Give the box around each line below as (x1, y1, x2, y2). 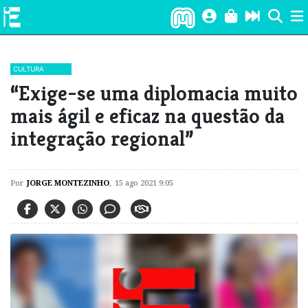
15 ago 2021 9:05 (115, 177, 173, 188)
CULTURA (13, 65, 44, 73)
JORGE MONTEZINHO (27, 177, 109, 188)
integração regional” (10, 125, 193, 152)
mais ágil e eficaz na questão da (10, 102, 285, 129)
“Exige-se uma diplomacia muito (10, 80, 298, 107)
